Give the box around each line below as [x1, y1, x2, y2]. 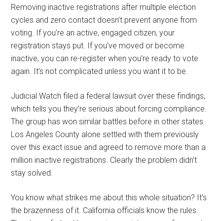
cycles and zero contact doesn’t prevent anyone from [11, 15, 197, 25]
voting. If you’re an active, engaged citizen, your [11, 28, 175, 37]
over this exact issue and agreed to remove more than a [11, 142, 206, 152]
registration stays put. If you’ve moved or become [11, 40, 185, 50]
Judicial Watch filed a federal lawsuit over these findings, [11, 91, 206, 101]
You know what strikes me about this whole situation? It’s [11, 192, 207, 202]
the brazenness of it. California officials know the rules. [11, 205, 199, 215]
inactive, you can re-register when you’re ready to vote [11, 53, 199, 63]
